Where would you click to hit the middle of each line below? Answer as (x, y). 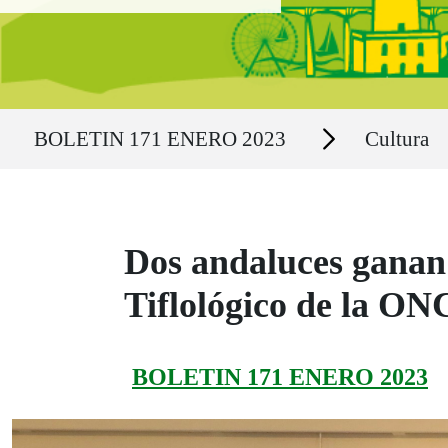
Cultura (397, 138)
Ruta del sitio (60, 119)
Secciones (327, 128)
